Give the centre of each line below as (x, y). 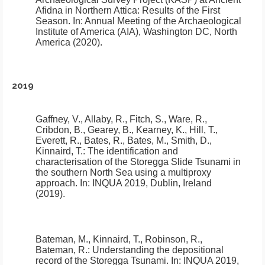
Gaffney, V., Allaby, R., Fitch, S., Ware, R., (121, 119)
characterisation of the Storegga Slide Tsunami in (138, 162)
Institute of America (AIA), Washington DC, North (136, 32)
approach (55, 183)
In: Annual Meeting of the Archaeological (156, 21)
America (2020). (69, 43)
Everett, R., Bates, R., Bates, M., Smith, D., (124, 141)
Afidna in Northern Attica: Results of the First (128, 11)
